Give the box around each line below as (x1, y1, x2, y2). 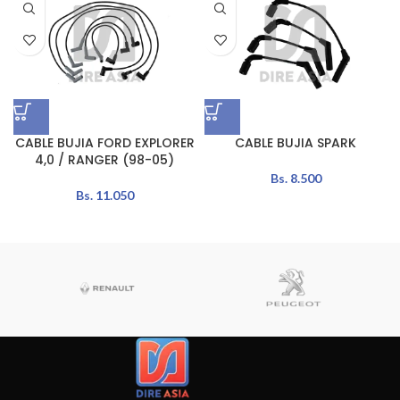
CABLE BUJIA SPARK (235, 134, 356, 153)
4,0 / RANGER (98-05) (35, 151, 174, 170)
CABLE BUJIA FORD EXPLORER (14, 134, 195, 153)
